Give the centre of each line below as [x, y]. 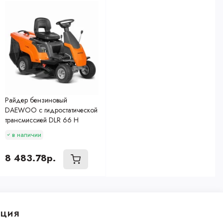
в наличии [26, 134]
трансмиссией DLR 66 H [42, 120]
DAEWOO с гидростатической [51, 110]
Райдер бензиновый [36, 100]
